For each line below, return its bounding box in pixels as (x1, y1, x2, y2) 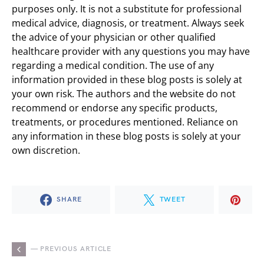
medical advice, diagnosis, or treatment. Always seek (12, 16, 244, 29)
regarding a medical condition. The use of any (12, 59, 214, 72)
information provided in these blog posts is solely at (12, 73, 242, 86)
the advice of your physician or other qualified (12, 31, 216, 44)
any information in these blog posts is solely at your (12, 130, 241, 143)
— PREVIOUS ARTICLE (31, 245, 112, 253)
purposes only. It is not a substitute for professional (12, 2, 242, 15)
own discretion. (12, 144, 80, 157)
